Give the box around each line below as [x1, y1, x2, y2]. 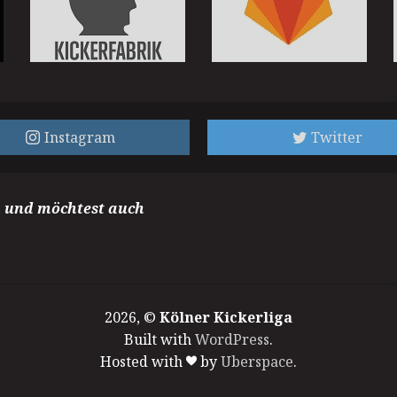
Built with [124, 330, 195, 349]
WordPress [195, 330, 269, 349]
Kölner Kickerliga [160, 307, 292, 327]
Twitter [310, 127, 362, 147]
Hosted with [100, 352, 186, 371]
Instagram [43, 127, 115, 147]
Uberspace [221, 352, 293, 371]
